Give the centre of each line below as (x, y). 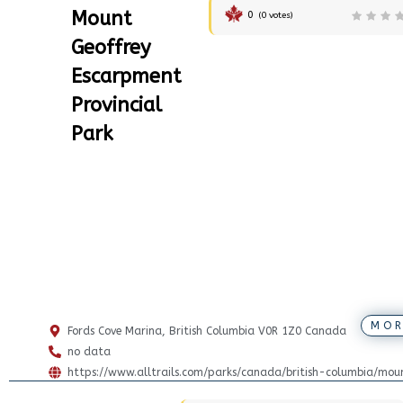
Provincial (116, 106)
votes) (279, 16)
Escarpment (125, 77)
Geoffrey (111, 48)
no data (89, 352)
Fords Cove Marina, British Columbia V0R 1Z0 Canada (206, 331)
